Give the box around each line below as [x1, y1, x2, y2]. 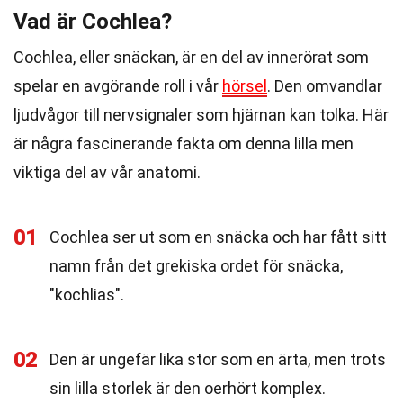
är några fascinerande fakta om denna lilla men [13, 134, 354, 153]
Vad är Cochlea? [13, 9, 172, 34]
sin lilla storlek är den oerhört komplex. [49, 379, 326, 398]
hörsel [222, 76, 267, 95]
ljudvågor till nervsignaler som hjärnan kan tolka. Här [13, 105, 389, 124]
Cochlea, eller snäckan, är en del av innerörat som [13, 48, 369, 67]
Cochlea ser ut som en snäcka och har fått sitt [49, 228, 387, 246]
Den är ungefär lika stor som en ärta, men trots [49, 350, 386, 369]
